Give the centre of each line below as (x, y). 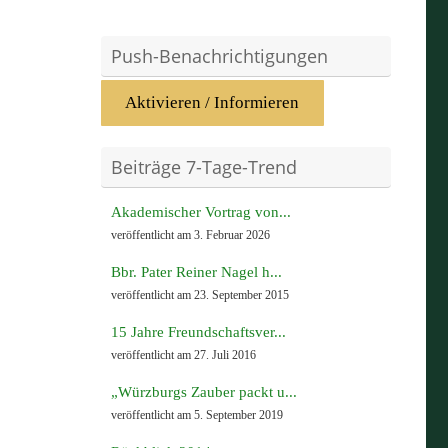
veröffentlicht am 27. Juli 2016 (183, 355)
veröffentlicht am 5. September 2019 (197, 415)
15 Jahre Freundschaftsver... (198, 332)
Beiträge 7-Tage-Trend (204, 167)
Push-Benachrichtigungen (219, 56)
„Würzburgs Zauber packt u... (204, 392)
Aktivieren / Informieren (212, 103)
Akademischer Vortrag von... (201, 212)
